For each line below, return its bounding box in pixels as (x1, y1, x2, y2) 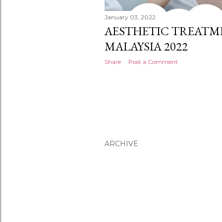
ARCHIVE (105, 139, 138, 148)
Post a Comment (128, 58, 178, 66)
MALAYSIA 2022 (105, 39, 188, 55)
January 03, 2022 (105, 13, 156, 21)
